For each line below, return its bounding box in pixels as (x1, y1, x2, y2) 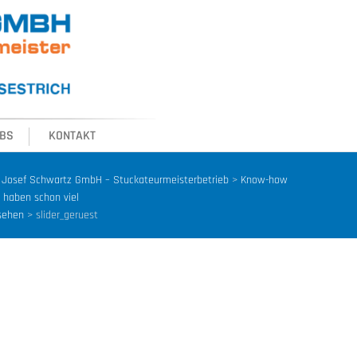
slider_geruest (36, 208, 98, 222)
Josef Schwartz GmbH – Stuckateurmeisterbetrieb (2, 173, 229, 187)
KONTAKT (49, 127, 96, 144)
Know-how (241, 173, 288, 187)
